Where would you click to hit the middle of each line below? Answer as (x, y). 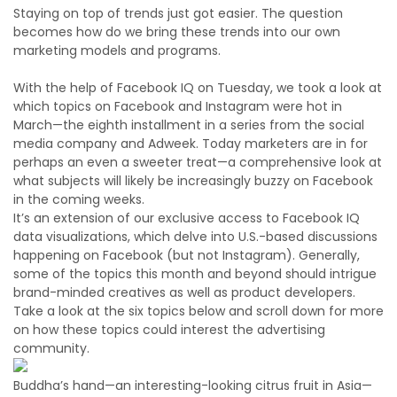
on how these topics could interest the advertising (169, 329)
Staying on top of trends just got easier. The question (178, 13)
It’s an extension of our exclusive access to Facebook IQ (187, 218)
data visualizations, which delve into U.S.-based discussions (195, 236)
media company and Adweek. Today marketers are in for (191, 143)
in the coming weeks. (79, 199)
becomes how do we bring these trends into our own (177, 31)
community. (51, 348)
